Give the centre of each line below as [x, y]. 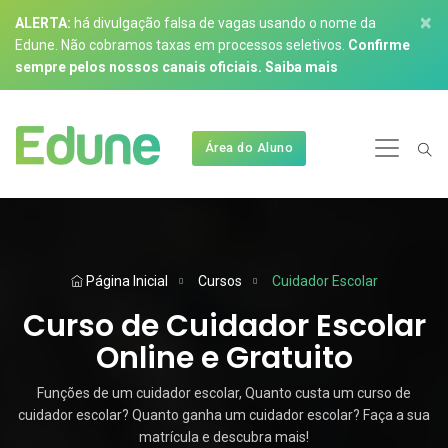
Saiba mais [301, 67]
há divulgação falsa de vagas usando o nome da [223, 23]
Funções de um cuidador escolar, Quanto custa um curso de [224, 393]
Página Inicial [125, 281]
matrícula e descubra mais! [224, 437]
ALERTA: [43, 23]
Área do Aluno [249, 147]
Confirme [379, 45]
